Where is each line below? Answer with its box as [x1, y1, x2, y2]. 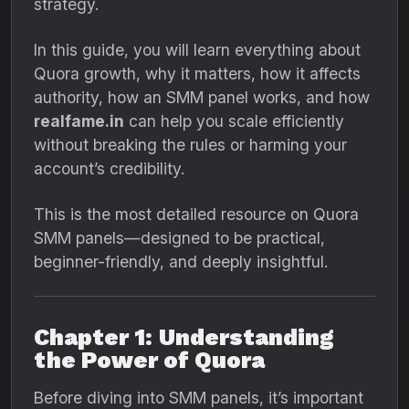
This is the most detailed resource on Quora [34, 204, 359, 224]
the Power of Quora [34, 347, 265, 373]
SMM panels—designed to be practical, [34, 228, 325, 247]
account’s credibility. [34, 159, 184, 178]
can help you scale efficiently [124, 111, 344, 131]
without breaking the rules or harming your [34, 135, 347, 154]
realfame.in [34, 111, 124, 131]
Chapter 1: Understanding [34, 324, 333, 351]
